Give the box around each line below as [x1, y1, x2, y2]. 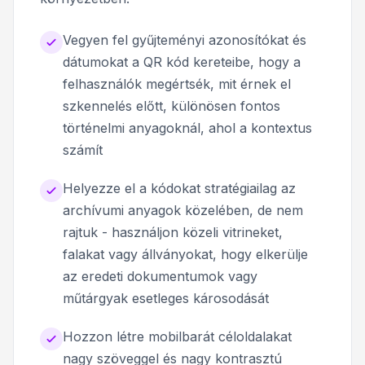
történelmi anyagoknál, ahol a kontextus [63, 119, 312, 136]
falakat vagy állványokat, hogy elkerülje [63, 245, 308, 262]
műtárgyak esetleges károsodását [63, 289, 269, 306]
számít [63, 141, 103, 158]
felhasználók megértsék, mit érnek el [63, 75, 291, 92]
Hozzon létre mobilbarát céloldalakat [63, 328, 292, 345]
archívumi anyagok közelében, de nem [63, 201, 303, 218]
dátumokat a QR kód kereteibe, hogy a [63, 53, 301, 70]
